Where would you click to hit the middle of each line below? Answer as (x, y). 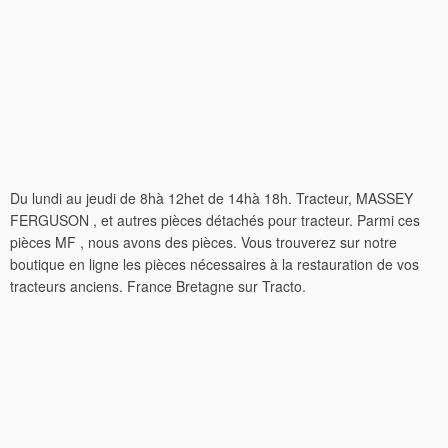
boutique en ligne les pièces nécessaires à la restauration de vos (214, 264)
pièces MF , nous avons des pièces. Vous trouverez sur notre (203, 242)
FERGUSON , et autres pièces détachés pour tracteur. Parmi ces (215, 220)
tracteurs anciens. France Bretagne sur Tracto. (158, 286)
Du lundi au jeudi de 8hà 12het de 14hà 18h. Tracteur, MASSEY (211, 198)
